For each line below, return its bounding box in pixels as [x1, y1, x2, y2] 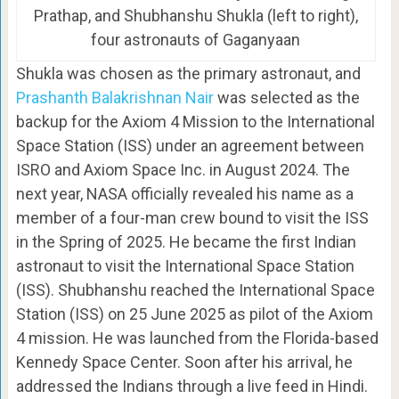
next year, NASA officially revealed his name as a [15, 183, 354, 203]
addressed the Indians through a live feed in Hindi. [15, 376, 368, 395]
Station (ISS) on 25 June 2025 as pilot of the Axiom [15, 304, 373, 323]
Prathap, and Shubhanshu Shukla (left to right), [33, 5, 358, 25]
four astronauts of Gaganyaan [91, 29, 301, 49]
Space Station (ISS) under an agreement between [15, 135, 364, 155]
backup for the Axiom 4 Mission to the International [15, 111, 375, 131]
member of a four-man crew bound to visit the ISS [15, 208, 369, 227]
